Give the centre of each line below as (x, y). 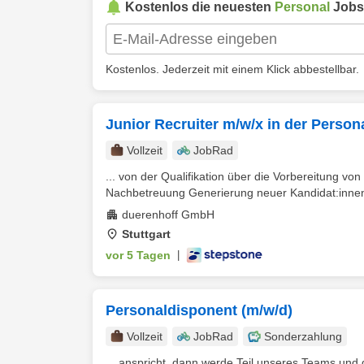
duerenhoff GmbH (168, 214)
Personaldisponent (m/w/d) (199, 310)
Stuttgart (146, 234)
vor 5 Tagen (138, 255)
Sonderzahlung (303, 336)
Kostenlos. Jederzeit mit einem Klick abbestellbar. (232, 69)
